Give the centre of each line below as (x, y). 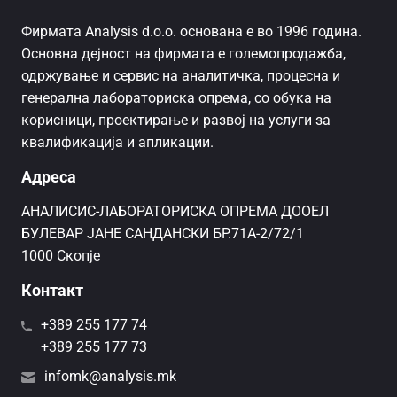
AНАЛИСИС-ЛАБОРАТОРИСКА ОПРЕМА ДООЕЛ (175, 211)
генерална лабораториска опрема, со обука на (176, 97)
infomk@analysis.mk (110, 376)
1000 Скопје (61, 255)
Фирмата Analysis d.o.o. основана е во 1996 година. (191, 31)
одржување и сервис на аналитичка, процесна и (181, 75)
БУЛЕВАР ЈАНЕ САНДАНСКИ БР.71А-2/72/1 (163, 233)
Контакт (52, 290)
